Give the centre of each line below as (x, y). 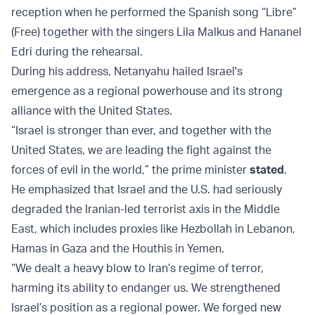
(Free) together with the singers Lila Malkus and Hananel (156, 32)
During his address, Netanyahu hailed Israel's (127, 71)
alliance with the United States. (92, 111)
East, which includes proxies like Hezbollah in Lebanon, (153, 229)
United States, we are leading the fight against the (141, 150)
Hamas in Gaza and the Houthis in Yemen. (118, 249)
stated (267, 170)
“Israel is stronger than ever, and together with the (141, 130)
